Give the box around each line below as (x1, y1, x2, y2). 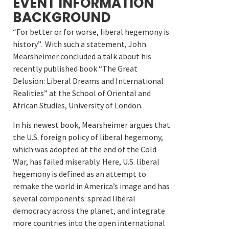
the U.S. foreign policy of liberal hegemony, (13, 132, 163, 143)
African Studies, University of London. (13, 100, 143, 110)
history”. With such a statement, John (13, 38, 146, 49)
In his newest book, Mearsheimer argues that (13, 120, 170, 130)
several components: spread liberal (13, 193, 135, 204)
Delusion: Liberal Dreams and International (13, 75, 164, 86)
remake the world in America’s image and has (13, 181, 170, 192)
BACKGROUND (13, 8, 110, 27)
